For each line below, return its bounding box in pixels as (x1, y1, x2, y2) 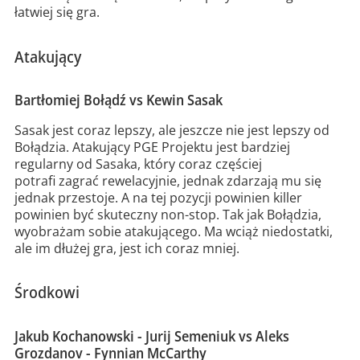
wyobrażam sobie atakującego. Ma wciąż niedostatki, (14, 222, 333, 240)
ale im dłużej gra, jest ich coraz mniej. (14, 239, 243, 257)
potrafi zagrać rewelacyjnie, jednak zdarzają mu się (14, 171, 321, 190)
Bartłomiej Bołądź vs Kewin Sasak (14, 90, 223, 110)
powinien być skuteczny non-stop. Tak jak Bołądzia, (14, 205, 321, 223)
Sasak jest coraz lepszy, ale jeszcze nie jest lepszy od (14, 121, 329, 139)
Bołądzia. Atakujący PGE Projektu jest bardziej (14, 137, 290, 156)
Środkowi (14, 281, 80, 304)
